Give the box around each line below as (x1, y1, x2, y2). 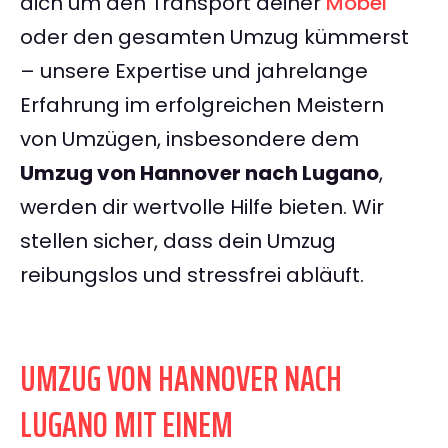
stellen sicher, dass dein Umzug (20, 227, 336, 256)
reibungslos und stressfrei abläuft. (20, 261, 364, 290)
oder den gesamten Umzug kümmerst (20, 23, 409, 52)
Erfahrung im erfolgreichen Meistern (20, 91, 384, 120)
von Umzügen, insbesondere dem (20, 125, 359, 154)
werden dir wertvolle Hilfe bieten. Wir (20, 193, 384, 222)
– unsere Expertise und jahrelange (20, 57, 368, 86)
